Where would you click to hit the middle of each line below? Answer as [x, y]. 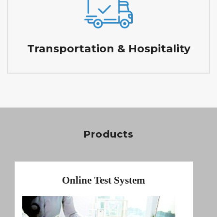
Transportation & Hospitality [108, 48]
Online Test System [104, 180]
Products [108, 134]
